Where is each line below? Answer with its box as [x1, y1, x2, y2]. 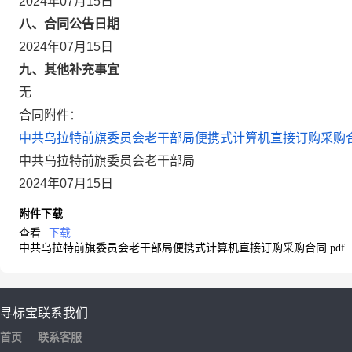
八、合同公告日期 [19, 17, 119, 31]
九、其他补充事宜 [19, 63, 119, 76]
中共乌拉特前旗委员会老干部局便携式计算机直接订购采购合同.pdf [19, 242, 345, 254]
